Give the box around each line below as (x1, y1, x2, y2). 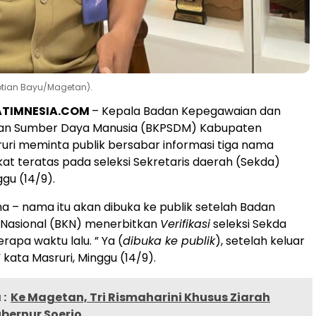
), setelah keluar (215, 232, 305, 249)
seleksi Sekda (210, 215, 286, 232)
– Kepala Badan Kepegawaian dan (92, 102, 281, 119)
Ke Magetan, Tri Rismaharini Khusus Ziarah (11, 288, 270, 305)
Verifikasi (160, 215, 210, 232)
